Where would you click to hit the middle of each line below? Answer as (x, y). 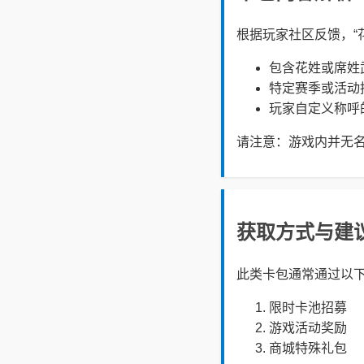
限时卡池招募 (308, 308)
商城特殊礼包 (308, 349)
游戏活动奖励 (308, 328)
